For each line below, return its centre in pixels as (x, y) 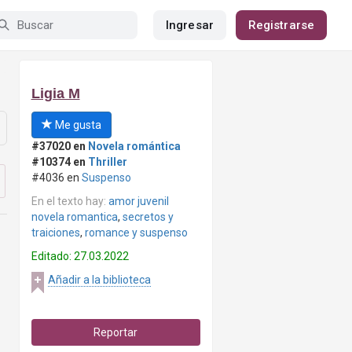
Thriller (107, 162)
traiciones (55, 233)
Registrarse (281, 25)
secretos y (148, 217)
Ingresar (190, 25)
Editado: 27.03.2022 (80, 256)
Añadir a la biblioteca (99, 280)
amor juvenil (138, 201)
